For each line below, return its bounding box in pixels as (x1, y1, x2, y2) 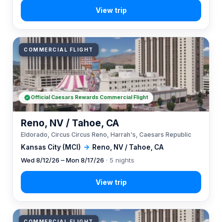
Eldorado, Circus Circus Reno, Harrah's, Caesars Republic (21, 131, 191, 138)
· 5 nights (104, 156, 134, 164)
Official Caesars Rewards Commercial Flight (31, 94, 148, 101)
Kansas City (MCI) (21, 143, 81, 151)
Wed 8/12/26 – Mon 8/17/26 (21, 156, 104, 164)
